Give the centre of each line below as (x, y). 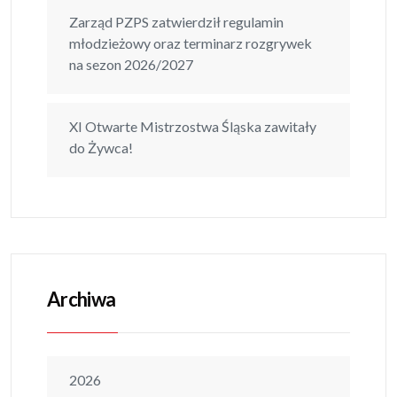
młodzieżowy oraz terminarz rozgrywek (191, 43)
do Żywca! (101, 148)
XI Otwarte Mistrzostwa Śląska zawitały (193, 127)
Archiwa (82, 300)
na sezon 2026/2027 (131, 65)
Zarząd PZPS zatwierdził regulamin (176, 22)
